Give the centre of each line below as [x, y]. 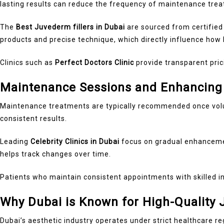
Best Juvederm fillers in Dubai [70, 27]
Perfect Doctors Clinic [94, 62]
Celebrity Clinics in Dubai [75, 141]
